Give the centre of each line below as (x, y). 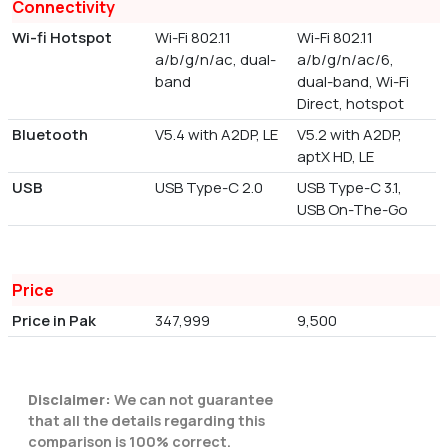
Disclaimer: (69, 399)
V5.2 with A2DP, (350, 134)
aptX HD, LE (336, 156)
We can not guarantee (192, 399)
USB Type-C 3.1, (350, 187)
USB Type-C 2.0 (208, 187)
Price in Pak (54, 320)
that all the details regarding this (146, 420)
